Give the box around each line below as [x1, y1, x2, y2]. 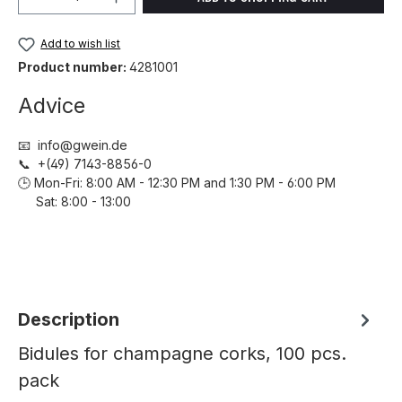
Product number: [18, 59, 129, 75]
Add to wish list [40, 37, 121, 50]
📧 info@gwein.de [18, 137, 127, 153]
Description [18, 309, 119, 331]
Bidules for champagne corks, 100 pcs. [18, 343, 346, 365]
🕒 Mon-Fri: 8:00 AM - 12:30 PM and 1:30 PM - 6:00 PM [18, 175, 357, 191]
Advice [18, 92, 85, 119]
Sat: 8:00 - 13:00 [18, 194, 131, 210]
